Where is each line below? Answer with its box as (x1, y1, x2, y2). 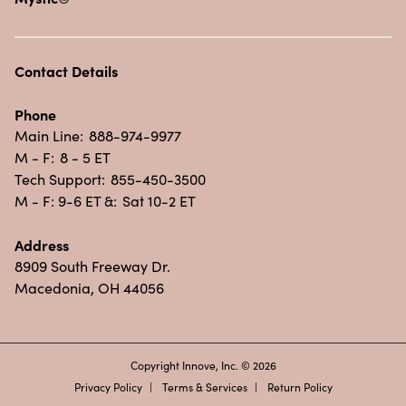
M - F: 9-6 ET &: (14, 191, 117, 211)
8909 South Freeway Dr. (14, 256, 170, 276)
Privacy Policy (73, 380, 142, 395)
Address (14, 235, 69, 256)
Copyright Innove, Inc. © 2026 (130, 358, 276, 373)
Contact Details (14, 61, 118, 82)
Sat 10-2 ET (122, 191, 196, 211)
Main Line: (14, 126, 83, 146)
